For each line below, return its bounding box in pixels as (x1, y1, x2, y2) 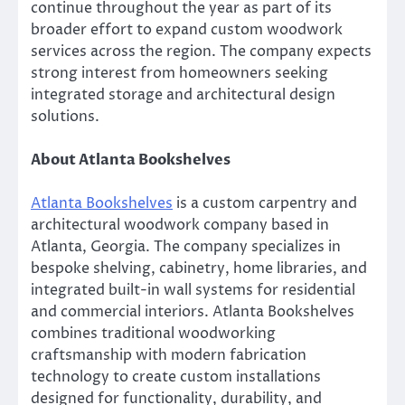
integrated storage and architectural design (31, 85, 335, 106)
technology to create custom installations (31, 367, 321, 388)
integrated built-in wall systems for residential (31, 280, 355, 301)
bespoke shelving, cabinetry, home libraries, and (31, 259, 367, 279)
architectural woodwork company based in (31, 215, 329, 236)
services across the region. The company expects (31, 42, 372, 62)
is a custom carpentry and (173, 193, 357, 214)
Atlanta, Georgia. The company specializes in (31, 237, 341, 258)
